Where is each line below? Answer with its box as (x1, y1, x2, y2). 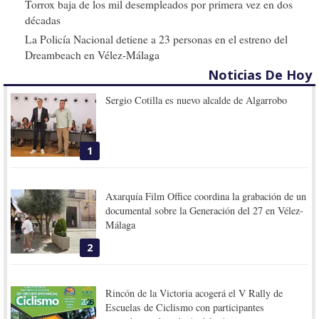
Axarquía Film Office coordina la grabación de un (105, 189, 307, 204)
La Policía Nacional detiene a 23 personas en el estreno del (25, 31, 288, 46)
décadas (25, 12, 61, 27)
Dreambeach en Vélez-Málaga (25, 47, 159, 62)
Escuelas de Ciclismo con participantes (105, 300, 265, 315)
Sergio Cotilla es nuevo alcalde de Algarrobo (105, 93, 288, 107)
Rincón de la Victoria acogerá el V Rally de (105, 286, 283, 300)
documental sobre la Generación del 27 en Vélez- (105, 204, 304, 218)
